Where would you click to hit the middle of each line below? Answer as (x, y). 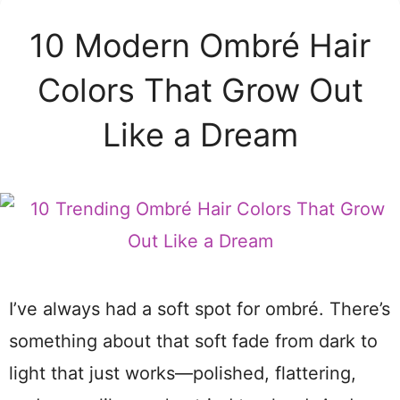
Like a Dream (200, 135)
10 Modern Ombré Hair (200, 46)
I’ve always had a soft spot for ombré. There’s (200, 309)
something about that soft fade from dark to (193, 341)
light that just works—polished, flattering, (183, 373)
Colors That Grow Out (200, 90)
